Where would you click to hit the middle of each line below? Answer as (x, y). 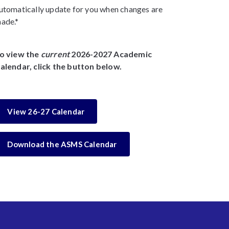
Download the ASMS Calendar (62, 144)
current (55, 54)
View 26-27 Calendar (46, 111)
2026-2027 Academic (111, 54)
